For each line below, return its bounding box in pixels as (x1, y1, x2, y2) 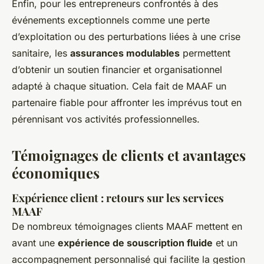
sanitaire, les (12, 47, 70, 59)
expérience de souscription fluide (58, 236, 213, 249)
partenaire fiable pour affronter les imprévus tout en (12, 96, 242, 108)
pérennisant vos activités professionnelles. (12, 113, 200, 125)
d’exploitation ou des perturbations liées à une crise (12, 30, 240, 42)
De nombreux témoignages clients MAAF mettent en (12, 220, 242, 232)
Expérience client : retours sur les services (12, 190, 224, 205)
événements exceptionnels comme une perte (12, 14, 210, 26)
